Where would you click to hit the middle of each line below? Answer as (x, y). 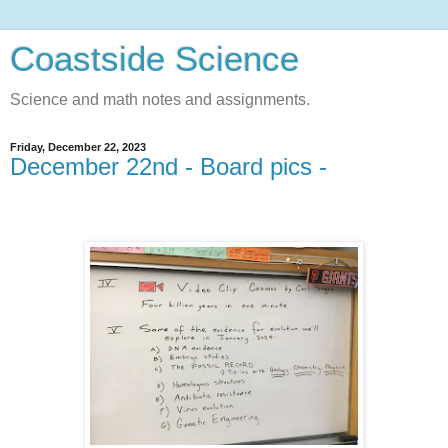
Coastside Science (154, 59)
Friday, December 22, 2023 (78, 147)
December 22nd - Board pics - (168, 166)
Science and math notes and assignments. (160, 99)
